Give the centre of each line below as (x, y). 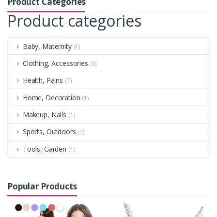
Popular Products (42, 186)
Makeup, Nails (45, 115)
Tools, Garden (45, 149)
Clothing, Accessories (55, 63)
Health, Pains (43, 80)
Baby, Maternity (47, 46)
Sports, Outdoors (49, 132)
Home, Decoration (51, 97)
